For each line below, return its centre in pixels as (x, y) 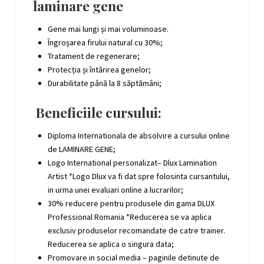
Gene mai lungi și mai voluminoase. (108, 29)
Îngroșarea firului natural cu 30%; (105, 42)
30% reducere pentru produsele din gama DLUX (131, 203)
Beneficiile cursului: (99, 112)
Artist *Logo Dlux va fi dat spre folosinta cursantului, (139, 176)
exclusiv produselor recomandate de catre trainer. (136, 230)
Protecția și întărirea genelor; (99, 69)
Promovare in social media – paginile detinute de (133, 257)
